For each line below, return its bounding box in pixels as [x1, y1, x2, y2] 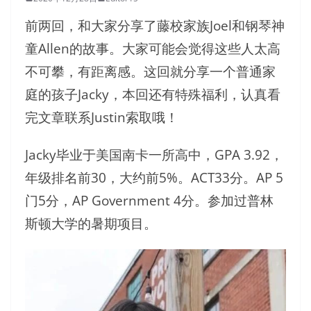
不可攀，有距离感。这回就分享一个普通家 [25, 62, 276, 80]
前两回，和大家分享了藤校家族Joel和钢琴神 [25, 16, 285, 34]
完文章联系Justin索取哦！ [25, 108, 178, 126]
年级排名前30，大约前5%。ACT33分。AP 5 [25, 168, 283, 186]
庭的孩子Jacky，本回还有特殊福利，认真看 [25, 85, 280, 103]
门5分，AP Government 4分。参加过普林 [25, 191, 274, 209]
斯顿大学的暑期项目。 [25, 214, 157, 232]
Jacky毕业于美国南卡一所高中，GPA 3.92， [25, 145, 283, 163]
